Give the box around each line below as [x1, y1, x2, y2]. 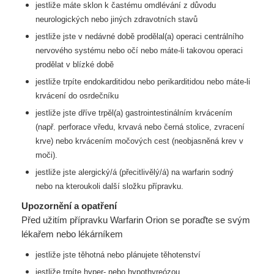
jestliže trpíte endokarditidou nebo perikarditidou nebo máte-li [35, 77, 250, 86]
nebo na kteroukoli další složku [35, 182, 148, 191]
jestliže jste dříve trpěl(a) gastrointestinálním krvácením [35, 108, 232, 117]
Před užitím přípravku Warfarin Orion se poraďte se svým [21, 215, 250, 225]
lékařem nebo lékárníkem [21, 229, 123, 239]
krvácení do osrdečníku [35, 91, 119, 100]
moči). [35, 150, 57, 160]
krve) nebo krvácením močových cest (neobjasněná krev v [35, 136, 243, 146]
